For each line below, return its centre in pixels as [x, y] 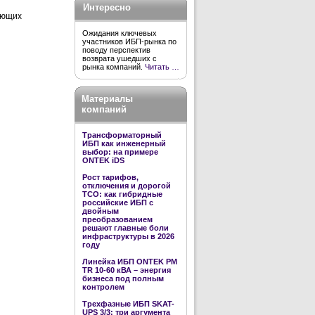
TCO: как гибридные [122, 194]
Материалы [107, 99]
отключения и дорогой [127, 186]
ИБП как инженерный [124, 143]
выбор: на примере [120, 152]
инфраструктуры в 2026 [128, 236]
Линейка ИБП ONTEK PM [130, 262]
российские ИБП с [118, 202]
